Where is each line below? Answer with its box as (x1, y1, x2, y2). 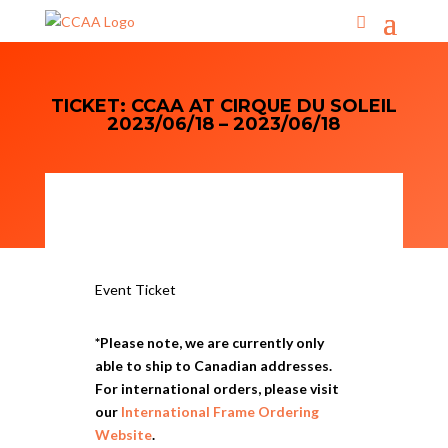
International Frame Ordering (120, 403, 319, 420)
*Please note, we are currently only (94, 334, 324, 351)
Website (94, 426, 152, 443)
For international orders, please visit (94, 380, 339, 397)
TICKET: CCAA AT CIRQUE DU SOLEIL (50, 95, 397, 117)
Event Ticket (94, 281, 176, 298)
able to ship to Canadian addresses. (94, 357, 332, 374)
